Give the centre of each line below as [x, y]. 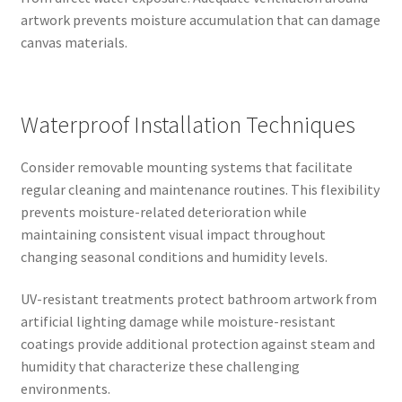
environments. [65, 389]
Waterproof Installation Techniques [188, 124]
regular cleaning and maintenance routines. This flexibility [200, 189]
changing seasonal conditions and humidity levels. [174, 256]
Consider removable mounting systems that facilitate [186, 166]
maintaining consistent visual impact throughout [173, 234]
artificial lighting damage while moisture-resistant [178, 322]
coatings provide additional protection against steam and [197, 344]
